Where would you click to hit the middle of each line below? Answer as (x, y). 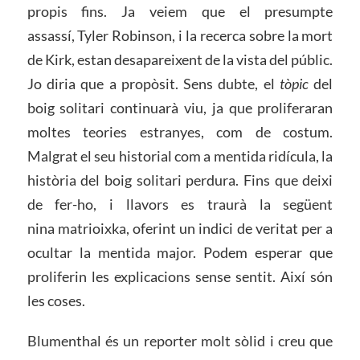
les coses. (56, 300)
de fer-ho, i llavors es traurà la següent (180, 204)
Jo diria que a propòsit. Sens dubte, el (153, 83)
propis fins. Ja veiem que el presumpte (180, 11)
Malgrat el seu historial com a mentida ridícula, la (180, 155)
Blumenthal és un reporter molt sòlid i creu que (180, 340)
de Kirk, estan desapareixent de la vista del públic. (180, 59)
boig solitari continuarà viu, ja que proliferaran (180, 107)
